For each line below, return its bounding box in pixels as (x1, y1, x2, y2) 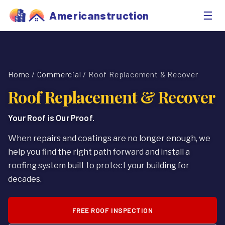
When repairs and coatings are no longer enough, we (8, 134, 210, 143)
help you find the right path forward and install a (8, 147, 190, 157)
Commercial (37, 69, 81, 79)
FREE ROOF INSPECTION (72, 206, 153, 214)
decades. (8, 174, 42, 184)
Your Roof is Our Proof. (8, 113, 94, 123)
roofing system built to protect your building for (8, 161, 189, 170)
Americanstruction (49, 9, 150, 22)
